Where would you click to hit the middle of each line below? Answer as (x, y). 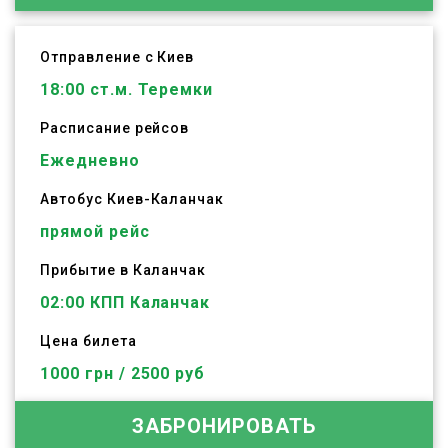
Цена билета (88, 341)
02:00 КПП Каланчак (125, 302)
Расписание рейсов (115, 128)
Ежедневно (90, 160)
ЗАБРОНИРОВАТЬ (224, 426)
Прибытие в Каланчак (123, 270)
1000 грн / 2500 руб (123, 373)
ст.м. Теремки (149, 89)
